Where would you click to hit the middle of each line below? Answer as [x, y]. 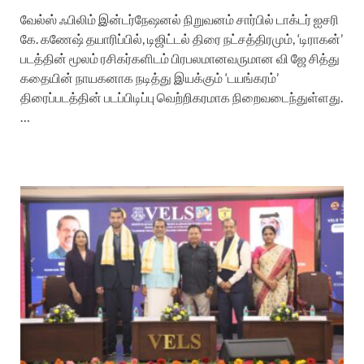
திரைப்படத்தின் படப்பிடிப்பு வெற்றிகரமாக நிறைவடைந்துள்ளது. [182, 97]
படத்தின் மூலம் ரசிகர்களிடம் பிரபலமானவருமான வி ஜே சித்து [180, 58]
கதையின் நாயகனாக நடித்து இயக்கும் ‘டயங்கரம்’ [149, 77]
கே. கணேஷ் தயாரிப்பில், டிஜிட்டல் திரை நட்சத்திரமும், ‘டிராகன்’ [182, 38]
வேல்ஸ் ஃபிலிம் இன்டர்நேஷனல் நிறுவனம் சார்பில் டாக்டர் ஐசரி [180, 19]
